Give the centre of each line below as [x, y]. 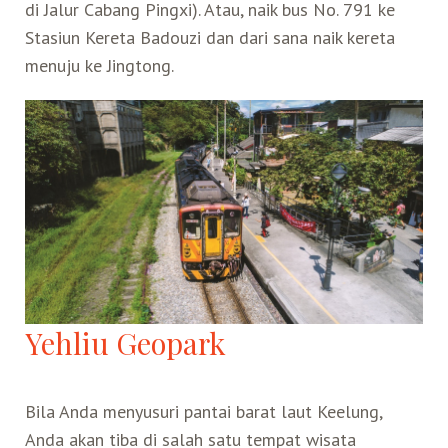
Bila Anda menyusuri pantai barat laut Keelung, [203, 411]
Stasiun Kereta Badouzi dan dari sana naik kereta [209, 37]
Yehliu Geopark [125, 342]
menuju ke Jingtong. [99, 65]
